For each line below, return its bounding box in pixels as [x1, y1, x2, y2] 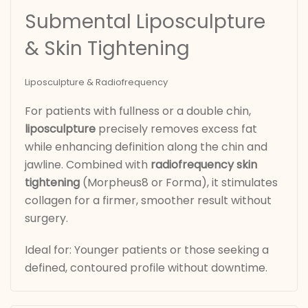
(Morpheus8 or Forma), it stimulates [80, 175, 278, 191]
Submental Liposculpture [25, 8, 265, 36]
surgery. [25, 210, 68, 227]
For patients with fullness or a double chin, [25, 103, 251, 120]
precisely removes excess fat [96, 121, 257, 137]
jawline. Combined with [25, 157, 151, 173]
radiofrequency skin [151, 157, 257, 173]
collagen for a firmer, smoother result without [25, 192, 272, 209]
